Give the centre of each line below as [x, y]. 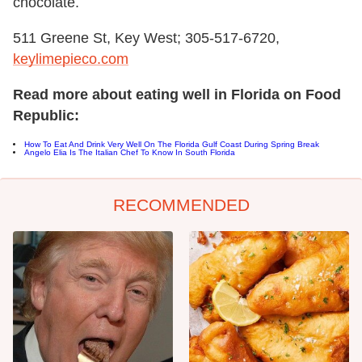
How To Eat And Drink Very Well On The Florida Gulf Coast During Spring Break [172, 145]
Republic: [46, 116]
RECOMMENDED [181, 205]
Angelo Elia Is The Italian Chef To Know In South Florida [130, 153]
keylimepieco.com [71, 59]
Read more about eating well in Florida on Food [177, 95]
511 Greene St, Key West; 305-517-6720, [146, 38]
